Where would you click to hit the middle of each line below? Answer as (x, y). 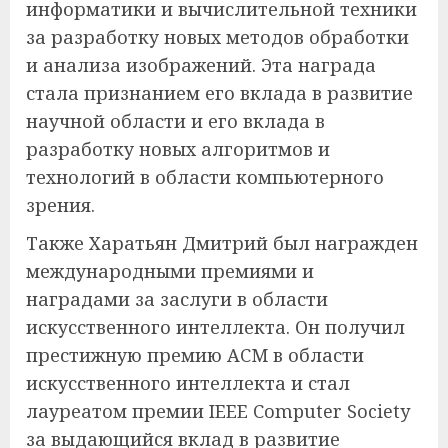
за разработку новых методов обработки (217, 36)
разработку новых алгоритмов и (178, 148)
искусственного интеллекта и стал (188, 382)
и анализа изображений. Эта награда (201, 64)
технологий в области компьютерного (205, 176)
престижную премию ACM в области (195, 354)
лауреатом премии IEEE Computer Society (218, 410)
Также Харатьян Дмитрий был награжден (222, 242)
